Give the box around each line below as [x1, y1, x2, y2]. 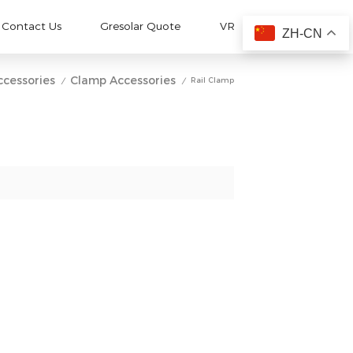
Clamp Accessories [69, 73, 176, 88]
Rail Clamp [188, 76, 234, 85]
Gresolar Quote [100, 20, 181, 33]
